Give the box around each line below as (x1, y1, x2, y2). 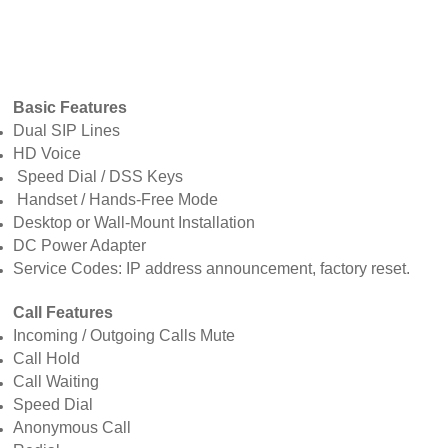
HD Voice (13, 144, 82, 162)
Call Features (13, 303, 114, 321)
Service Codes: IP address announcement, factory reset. (13, 259, 411, 277)
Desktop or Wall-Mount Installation (13, 213, 256, 231)
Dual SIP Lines (13, 121, 121, 139)
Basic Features (13, 98, 128, 116)
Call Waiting (13, 372, 100, 390)
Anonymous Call (13, 418, 132, 436)
